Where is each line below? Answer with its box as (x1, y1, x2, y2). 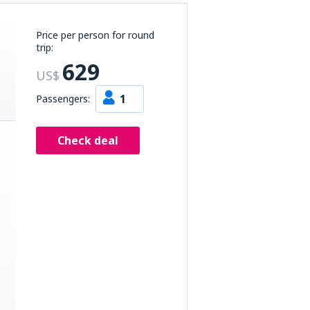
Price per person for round (36, 28, 154, 42)
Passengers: (36, 92, 90, 105)
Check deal (57, 133, 118, 148)
